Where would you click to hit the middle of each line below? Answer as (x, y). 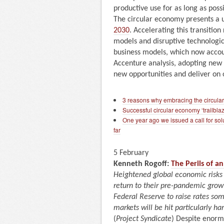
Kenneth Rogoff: (142, 164)
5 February (131, 153)
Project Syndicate (144, 219)
